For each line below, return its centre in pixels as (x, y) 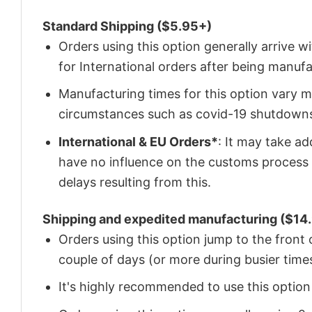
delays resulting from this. (135, 182)
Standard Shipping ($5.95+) (127, 26)
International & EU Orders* (139, 142)
